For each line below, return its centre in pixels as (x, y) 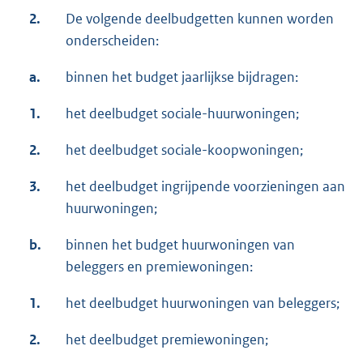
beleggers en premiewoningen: (159, 266)
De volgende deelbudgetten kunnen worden (200, 18)
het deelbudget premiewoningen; (167, 339)
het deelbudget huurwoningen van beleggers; (203, 303)
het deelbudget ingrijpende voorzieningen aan (205, 186)
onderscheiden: (112, 40)
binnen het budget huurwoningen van (180, 244)
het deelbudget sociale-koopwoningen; (184, 149)
